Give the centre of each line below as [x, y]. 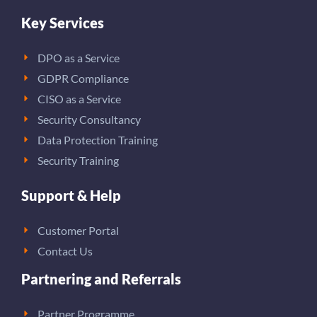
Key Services [63, 22]
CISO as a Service [79, 98]
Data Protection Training [97, 139]
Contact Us [65, 250]
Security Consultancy [89, 119]
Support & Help [71, 195]
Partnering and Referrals [101, 278]
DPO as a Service [78, 57]
